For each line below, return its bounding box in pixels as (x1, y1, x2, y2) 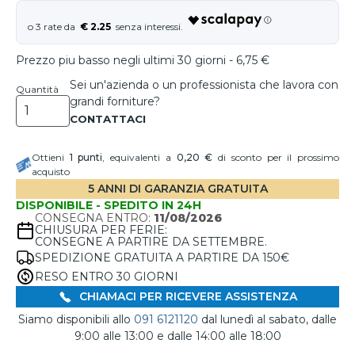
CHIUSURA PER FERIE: (35, 223, 167, 237)
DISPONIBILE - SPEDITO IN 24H (16, 198, 201, 212)
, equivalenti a (102, 151, 177, 163)
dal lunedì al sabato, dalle (198, 312, 337, 327)
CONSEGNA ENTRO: (35, 211, 154, 225)
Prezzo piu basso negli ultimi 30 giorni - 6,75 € (16, 53, 269, 67)
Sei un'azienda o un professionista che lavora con (70, 78, 338, 92)
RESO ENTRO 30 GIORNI (35, 269, 178, 284)
